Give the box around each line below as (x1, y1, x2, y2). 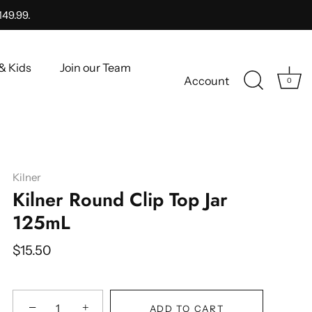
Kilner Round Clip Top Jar (13, 186, 228, 213)
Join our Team (60, 61, 132, 75)
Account (184, 74, 229, 88)
